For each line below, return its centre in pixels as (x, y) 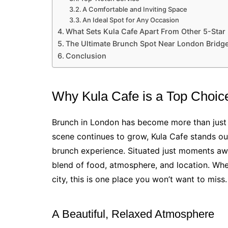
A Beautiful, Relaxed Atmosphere (133, 214)
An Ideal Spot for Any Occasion (131, 20)
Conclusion (86, 56)
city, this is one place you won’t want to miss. (139, 179)
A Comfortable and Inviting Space (135, 9)
